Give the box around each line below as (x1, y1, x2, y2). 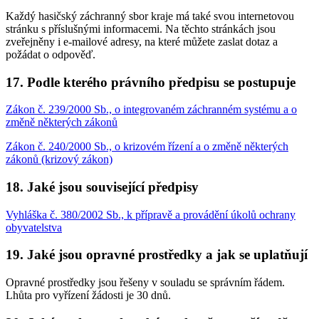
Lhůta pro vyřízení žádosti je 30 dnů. (6, 289, 171, 302)
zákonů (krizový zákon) (6, 153, 113, 166)
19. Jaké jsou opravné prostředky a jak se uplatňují (6, 247, 308, 263)
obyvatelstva (6, 221, 62, 234)
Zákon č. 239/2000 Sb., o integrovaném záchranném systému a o (6, 103, 297, 116)
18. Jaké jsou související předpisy (6, 179, 199, 195)
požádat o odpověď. (6, 48, 95, 61)
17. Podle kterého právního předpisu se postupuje (6, 74, 296, 90)
